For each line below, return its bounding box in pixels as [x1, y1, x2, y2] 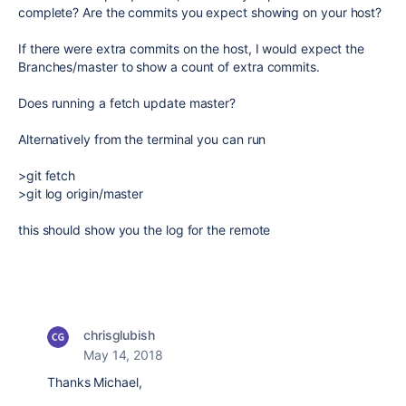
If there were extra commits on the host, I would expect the [18, 41, 365, 57]
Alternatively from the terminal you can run [18, 131, 270, 148]
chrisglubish [83, 327, 155, 343]
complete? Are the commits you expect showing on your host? [18, 5, 382, 21]
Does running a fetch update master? [18, 95, 237, 111]
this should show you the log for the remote [18, 222, 271, 238]
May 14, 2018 [83, 347, 163, 363]
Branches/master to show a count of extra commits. [18, 59, 320, 75]
